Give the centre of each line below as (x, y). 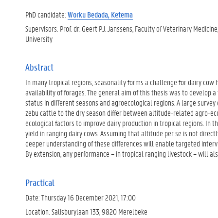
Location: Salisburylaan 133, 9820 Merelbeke (86, 211)
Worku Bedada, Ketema (100, 14)
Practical (40, 182)
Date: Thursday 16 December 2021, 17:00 (81, 197)
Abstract (39, 67)
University (39, 39)
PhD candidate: (46, 14)
